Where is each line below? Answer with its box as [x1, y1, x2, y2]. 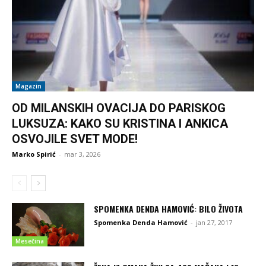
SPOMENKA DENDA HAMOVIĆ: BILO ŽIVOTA [94, 202, 243, 215]
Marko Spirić [12, 149, 56, 159]
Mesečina [15, 236, 44, 245]
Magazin [15, 81, 42, 90]
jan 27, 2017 [196, 217, 233, 227]
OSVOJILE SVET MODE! [12, 131, 138, 146]
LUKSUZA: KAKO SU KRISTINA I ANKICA [12, 116, 228, 131]
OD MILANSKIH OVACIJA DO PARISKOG [12, 100, 226, 115]
